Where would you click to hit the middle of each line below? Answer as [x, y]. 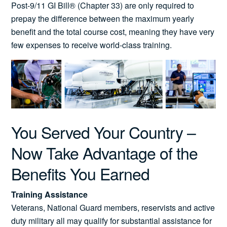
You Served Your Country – [104, 131]
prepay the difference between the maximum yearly [103, 19]
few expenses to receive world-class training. [92, 45]
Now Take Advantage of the [105, 152]
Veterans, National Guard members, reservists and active [113, 207]
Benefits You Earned [81, 173]
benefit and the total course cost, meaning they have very [113, 32]
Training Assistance [50, 194]
